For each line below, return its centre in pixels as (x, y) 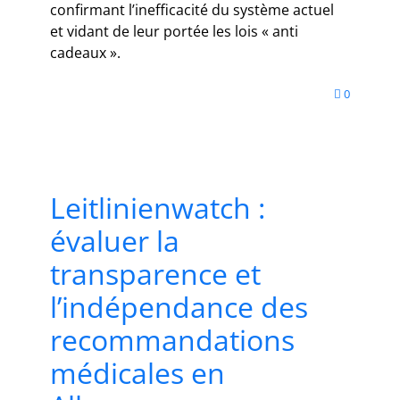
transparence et (155, 274)
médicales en (137, 373)
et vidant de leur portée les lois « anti (174, 32)
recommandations (172, 340)
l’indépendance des (179, 307)
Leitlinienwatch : (158, 208)
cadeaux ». (85, 53)
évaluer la (115, 241)
